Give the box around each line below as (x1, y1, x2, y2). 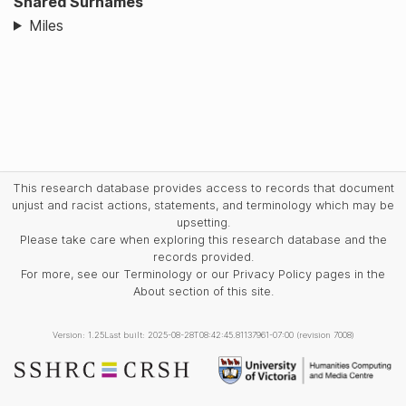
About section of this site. (132, 284, 274, 298)
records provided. (152, 249, 254, 264)
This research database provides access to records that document (12, 180, 394, 195)
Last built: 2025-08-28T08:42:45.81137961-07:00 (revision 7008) (103, 329, 354, 340)
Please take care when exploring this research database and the (19, 232, 387, 246)
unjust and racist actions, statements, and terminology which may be (12, 198, 394, 212)
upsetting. (176, 215, 230, 229)
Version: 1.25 (52, 329, 104, 340)
